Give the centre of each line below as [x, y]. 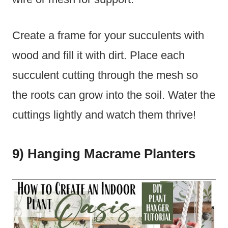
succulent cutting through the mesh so [105, 75]
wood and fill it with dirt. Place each [98, 55]
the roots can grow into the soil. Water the [114, 95]
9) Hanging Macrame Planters [104, 154]
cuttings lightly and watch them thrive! [104, 115]
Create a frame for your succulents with [108, 36]
